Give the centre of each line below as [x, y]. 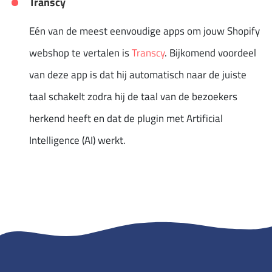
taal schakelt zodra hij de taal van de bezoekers [133, 96]
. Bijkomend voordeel [210, 53]
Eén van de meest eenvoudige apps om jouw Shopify [144, 31]
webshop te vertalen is [80, 53]
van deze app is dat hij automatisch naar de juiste [138, 74]
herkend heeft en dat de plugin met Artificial [126, 118]
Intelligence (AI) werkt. [77, 140]
